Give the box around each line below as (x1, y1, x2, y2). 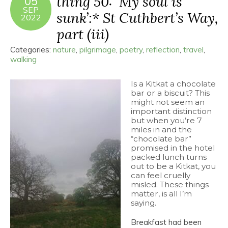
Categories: (10, 45, 53, 54)
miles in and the (131, 125, 192, 134)
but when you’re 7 (131, 116, 202, 125)
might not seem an (131, 97, 205, 107)
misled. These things (131, 180, 209, 189)
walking (10, 54, 37, 64)
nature (53, 45, 76, 54)
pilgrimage (79, 45, 116, 54)
